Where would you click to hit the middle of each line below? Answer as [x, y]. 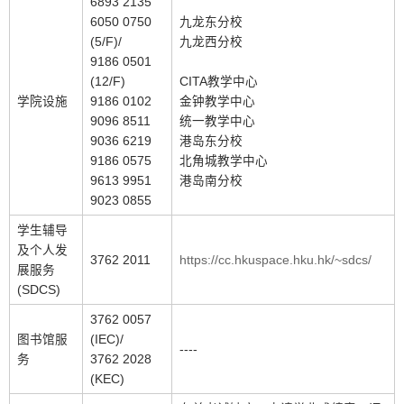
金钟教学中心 [217, 101]
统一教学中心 [217, 121]
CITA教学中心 [219, 82]
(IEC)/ [107, 340]
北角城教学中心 [224, 161]
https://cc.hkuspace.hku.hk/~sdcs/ [275, 260]
